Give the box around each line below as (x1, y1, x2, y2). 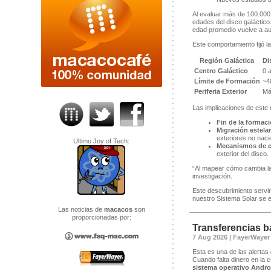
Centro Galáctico (194, 67, 248, 75)
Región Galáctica (200, 57, 254, 65)
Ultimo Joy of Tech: (73, 137, 129, 145)
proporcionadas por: (71, 214, 131, 221)
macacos (103, 206, 134, 213)
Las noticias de (57, 206, 104, 213)
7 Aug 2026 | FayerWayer (192, 233, 270, 241)
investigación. (192, 172, 232, 180)
